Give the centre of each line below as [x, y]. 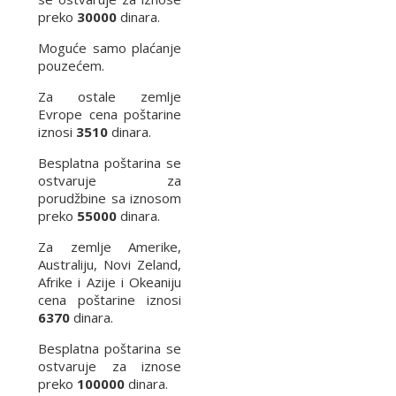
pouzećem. [71, 65]
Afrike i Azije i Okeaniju [110, 282]
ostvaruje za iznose [110, 366]
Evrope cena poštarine [110, 114]
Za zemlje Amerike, [110, 246]
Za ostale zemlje [110, 96]
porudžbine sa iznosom [110, 198]
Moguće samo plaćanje [110, 47]
